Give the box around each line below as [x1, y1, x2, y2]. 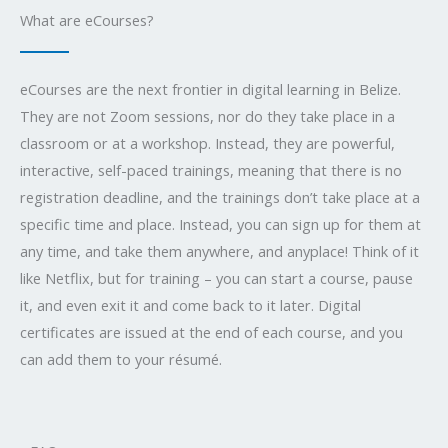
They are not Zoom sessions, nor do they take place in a [20, 105, 395, 126]
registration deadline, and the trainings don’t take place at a [20, 186, 420, 207]
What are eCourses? [20, 9, 154, 30]
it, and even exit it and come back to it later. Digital [20, 294, 361, 315]
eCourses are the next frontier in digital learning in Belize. [20, 78, 401, 99]
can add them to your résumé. [20, 348, 222, 369]
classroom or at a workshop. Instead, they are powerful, [20, 132, 395, 153]
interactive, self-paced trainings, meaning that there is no [20, 159, 402, 180]
